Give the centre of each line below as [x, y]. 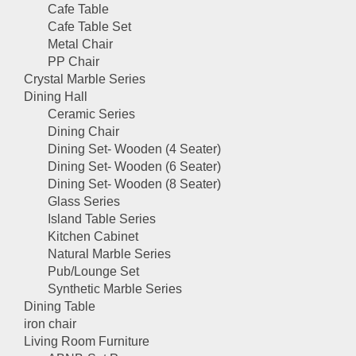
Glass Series [84, 201]
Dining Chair [83, 132]
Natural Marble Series [109, 254]
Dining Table [60, 306]
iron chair [50, 324]
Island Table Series [102, 219]
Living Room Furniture [87, 341]
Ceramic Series [91, 114]
